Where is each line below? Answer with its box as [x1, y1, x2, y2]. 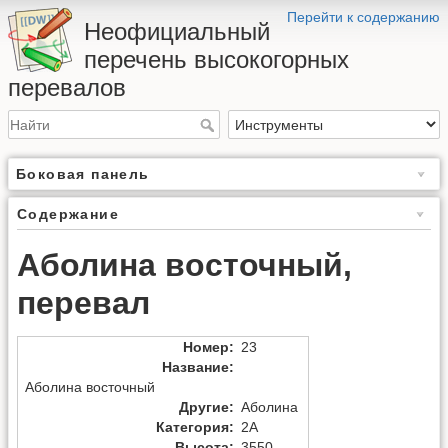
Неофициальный [84, 18, 270, 45]
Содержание [17, 206, 119, 223]
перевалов [8, 74, 126, 101]
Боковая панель [16, 166, 150, 183]
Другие [179, 399, 229, 416]
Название [162, 359, 229, 376]
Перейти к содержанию [287, 9, 440, 25]
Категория [156, 419, 229, 436]
